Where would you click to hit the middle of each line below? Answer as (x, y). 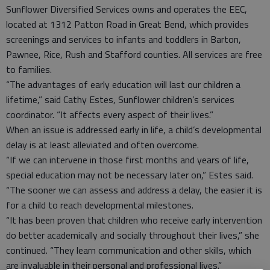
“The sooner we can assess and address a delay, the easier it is (134, 190)
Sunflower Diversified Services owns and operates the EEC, (127, 9)
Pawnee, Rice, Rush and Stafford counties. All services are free (134, 54)
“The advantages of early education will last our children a (123, 84)
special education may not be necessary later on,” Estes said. (130, 175)
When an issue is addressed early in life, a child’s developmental (134, 130)
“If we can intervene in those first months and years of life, (127, 160)
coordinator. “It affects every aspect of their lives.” (110, 115)
